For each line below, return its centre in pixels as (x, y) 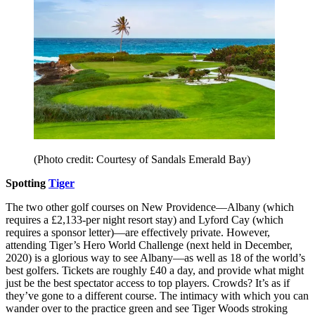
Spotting (27, 184)
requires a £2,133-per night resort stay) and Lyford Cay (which (144, 220)
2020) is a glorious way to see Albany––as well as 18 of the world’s (155, 258)
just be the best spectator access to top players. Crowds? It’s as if (148, 283)
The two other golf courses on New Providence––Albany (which (150, 207)
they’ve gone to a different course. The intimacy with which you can (157, 296)
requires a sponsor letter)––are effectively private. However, (138, 233)
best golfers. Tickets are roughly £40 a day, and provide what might (155, 271)
